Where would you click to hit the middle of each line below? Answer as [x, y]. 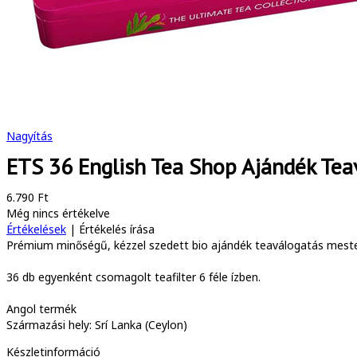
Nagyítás [29, 135]
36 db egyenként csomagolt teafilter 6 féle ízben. [133, 277]
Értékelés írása [117, 229]
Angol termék [41, 309]
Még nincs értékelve [58, 213]
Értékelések [36, 229]
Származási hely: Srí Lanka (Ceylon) [97, 325]
